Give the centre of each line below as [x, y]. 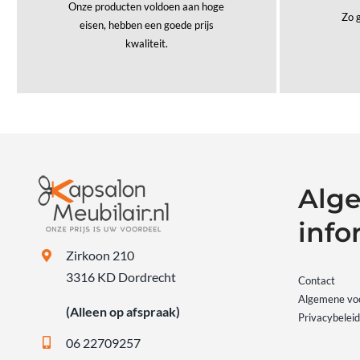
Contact [316, 281]
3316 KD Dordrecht [121, 277]
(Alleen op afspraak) [123, 312]
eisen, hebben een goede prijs [146, 25]
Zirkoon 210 [100, 256]
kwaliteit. [146, 44]
